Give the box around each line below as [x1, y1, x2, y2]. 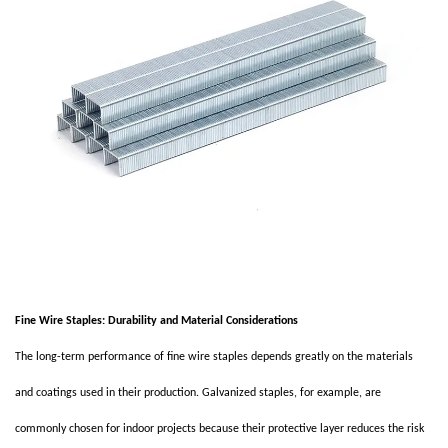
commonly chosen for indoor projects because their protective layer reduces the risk [15, 423, 424, 435]
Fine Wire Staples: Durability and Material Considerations [15, 315, 298, 327]
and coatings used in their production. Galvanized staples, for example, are [15, 387, 381, 399]
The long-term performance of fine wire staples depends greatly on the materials [15, 351, 413, 363]
